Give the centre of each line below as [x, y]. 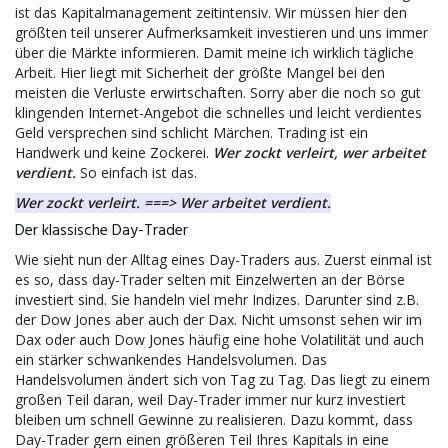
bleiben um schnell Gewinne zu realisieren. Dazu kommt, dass [214, 419]
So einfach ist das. [136, 172]
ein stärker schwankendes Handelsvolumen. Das [171, 359]
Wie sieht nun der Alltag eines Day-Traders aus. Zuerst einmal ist [223, 259]
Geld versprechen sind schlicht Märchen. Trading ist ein [191, 132]
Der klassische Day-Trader [101, 231]
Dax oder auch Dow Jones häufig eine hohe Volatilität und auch [219, 339]
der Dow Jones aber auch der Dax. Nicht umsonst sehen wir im [218, 319]
